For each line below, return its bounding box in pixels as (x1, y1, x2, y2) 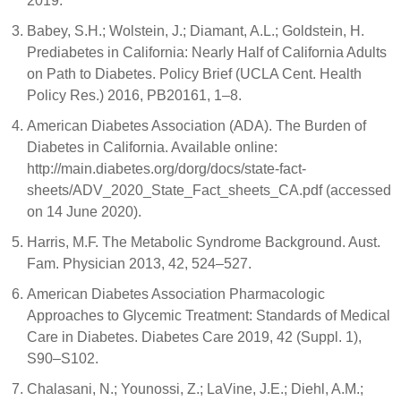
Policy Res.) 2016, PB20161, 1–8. (27, 88, 242, 103)
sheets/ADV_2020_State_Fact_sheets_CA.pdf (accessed (27, 183, 391, 198)
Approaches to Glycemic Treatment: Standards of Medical (27, 308, 390, 323)
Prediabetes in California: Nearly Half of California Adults (27, 45, 387, 60)
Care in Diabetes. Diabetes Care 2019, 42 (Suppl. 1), (27, 329, 362, 345)
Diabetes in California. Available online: (27, 140, 277, 155)
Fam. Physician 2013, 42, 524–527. (27, 256, 252, 271)
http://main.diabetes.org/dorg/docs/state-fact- (27, 161, 306, 176)
